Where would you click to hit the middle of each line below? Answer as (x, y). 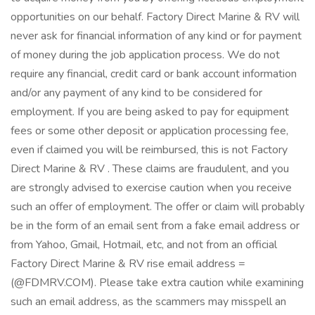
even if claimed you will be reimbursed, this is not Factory (149, 150)
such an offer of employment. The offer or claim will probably (157, 207)
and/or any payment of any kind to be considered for (136, 93)
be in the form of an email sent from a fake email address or (155, 226)
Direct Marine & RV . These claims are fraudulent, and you (150, 169)
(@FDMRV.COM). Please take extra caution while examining (157, 283)
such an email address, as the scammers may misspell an (148, 302)
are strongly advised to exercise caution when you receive (151, 188)
